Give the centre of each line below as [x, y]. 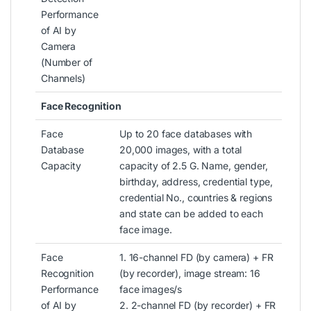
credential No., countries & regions [196, 197]
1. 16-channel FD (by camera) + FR [196, 257]
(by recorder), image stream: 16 [190, 273]
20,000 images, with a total [181, 149]
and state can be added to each [191, 213]
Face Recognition [81, 106]
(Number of [67, 62]
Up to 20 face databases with [186, 133]
